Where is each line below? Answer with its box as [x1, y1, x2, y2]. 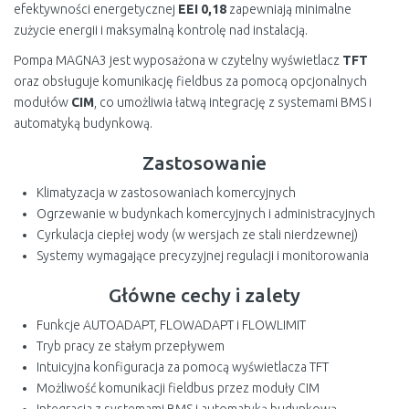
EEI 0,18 [178, 2, 226, 16]
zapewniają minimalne [226, 2, 351, 16]
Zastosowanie [142, 152, 267, 173]
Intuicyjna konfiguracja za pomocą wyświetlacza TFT [37, 360, 329, 374]
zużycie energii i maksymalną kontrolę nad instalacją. [14, 23, 308, 37]
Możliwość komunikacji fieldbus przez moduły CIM [37, 381, 320, 395]
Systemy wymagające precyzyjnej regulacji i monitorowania [37, 248, 369, 263]
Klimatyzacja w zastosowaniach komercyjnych [37, 185, 296, 200]
